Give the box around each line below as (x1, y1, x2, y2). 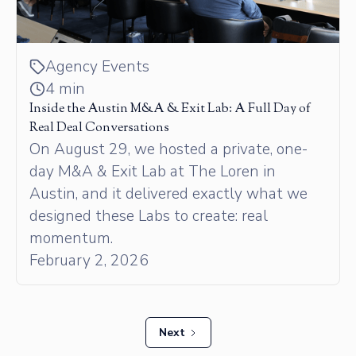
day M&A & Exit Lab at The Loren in (29, 161, 276, 182)
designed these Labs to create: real (29, 205, 268, 226)
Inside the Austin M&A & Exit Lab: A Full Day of (29, 99, 311, 118)
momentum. (29, 227, 113, 249)
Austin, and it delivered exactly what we (29, 183, 308, 204)
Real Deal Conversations (29, 118, 169, 137)
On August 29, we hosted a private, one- (29, 138, 308, 160)
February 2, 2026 (29, 250, 149, 271)
